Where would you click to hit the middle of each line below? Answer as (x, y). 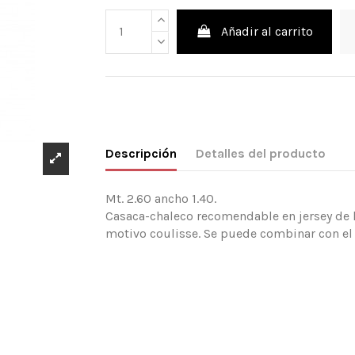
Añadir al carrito (267, 31)
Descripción (141, 154)
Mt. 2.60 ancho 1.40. (163, 199)
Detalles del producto (261, 154)
